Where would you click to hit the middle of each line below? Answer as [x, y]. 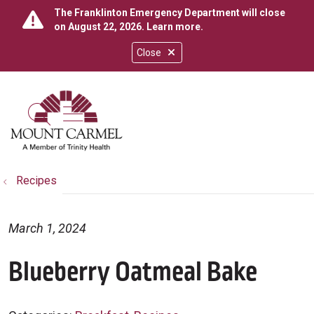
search [72, 124]
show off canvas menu [176, 113]
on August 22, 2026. [100, 27]
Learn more [173, 27]
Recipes [36, 180]
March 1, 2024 [47, 228]
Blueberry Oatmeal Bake [133, 272]
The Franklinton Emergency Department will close [170, 13]
